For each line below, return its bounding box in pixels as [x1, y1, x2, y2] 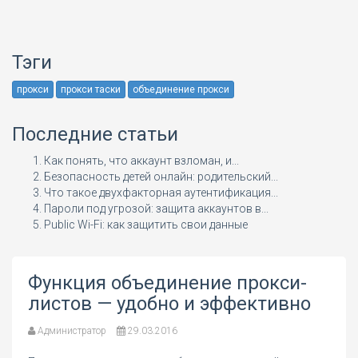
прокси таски [61, 84, 121, 96]
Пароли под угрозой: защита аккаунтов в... [44, 202, 268, 216]
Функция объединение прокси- [28, 272, 307, 295]
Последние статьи [12, 123, 178, 146]
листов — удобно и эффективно [28, 292, 311, 316]
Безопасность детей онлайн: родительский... [44, 170, 278, 184]
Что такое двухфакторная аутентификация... [44, 186, 278, 200]
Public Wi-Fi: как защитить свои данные [44, 218, 248, 232]
